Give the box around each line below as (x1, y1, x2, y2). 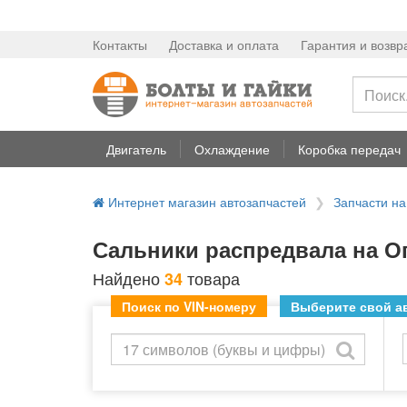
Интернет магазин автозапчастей (104, 193, 306, 211)
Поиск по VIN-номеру (122, 297, 256, 315)
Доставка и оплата (169, 35, 279, 54)
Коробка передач (298, 140, 401, 158)
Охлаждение (194, 140, 270, 158)
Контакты (93, 35, 147, 54)
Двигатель (106, 140, 166, 158)
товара (183, 266, 240, 290)
